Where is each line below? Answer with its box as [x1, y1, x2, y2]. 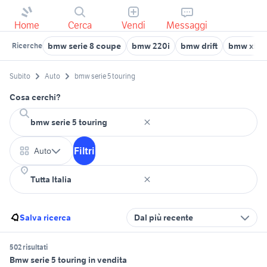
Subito [10, 72, 30, 81]
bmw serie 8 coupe [48, 41, 121, 51]
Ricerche [12, 41, 42, 50]
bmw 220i [132, 41, 170, 51]
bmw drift [181, 41, 218, 51]
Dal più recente [134, 212, 193, 223]
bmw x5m [228, 41, 266, 51]
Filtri [74, 145, 95, 157]
